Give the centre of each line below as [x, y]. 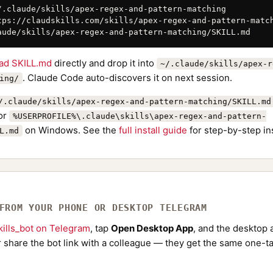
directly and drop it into [104, 63]
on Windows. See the [71, 130]
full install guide [153, 130]
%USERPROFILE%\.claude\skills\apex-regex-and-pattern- [140, 116]
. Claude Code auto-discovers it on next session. [127, 78]
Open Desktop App [152, 228]
